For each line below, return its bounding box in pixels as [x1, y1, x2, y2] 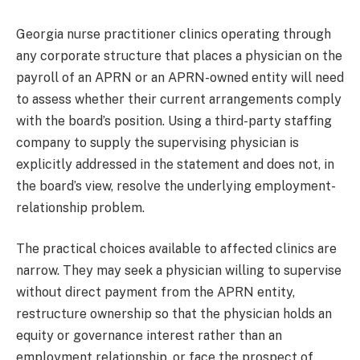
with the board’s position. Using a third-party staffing [16, 112, 332, 129]
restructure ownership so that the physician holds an [16, 306, 332, 322]
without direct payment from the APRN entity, [16, 284, 295, 301]
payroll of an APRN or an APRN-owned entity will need [16, 69, 344, 85]
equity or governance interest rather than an [16, 328, 282, 344]
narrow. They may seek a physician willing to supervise [16, 263, 342, 279]
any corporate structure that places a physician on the [16, 47, 342, 63]
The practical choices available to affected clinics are [16, 241, 337, 257]
